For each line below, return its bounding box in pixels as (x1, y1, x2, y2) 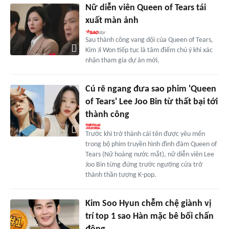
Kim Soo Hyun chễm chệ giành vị (85, 199, 211, 209)
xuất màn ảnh (85, 16, 139, 26)
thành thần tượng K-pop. (85, 171, 156, 179)
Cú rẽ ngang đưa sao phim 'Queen (85, 84, 216, 95)
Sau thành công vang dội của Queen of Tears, (85, 36, 213, 44)
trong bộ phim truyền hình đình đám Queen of (85, 141, 217, 149)
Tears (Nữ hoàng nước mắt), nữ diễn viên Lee (85, 151, 214, 159)
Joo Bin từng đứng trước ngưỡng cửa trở (85, 161, 202, 169)
